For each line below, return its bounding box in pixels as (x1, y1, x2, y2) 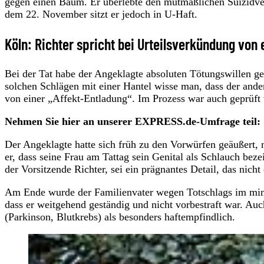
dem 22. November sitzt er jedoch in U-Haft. (5, 8, 200, 21)
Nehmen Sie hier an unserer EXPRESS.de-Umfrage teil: (5, 115, 260, 128)
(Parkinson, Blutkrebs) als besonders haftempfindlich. (5, 211, 235, 223)
